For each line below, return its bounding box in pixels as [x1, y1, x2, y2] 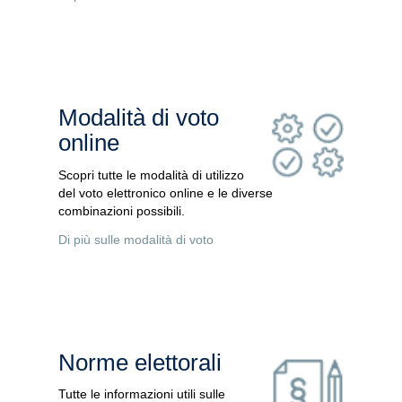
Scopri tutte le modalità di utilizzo [57, 167, 244, 182]
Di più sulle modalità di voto [57, 232, 214, 247]
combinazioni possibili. [57, 203, 185, 218]
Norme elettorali [57, 348, 222, 376]
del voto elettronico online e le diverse [57, 185, 273, 200]
